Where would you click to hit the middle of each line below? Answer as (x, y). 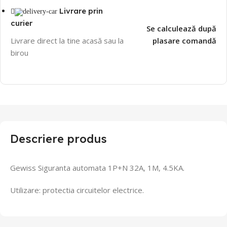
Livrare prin (81, 11)
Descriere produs (59, 139)
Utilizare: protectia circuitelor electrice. (77, 190)
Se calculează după (181, 28)
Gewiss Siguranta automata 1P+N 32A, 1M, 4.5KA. (97, 167)
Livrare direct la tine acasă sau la (67, 40)
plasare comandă (184, 40)
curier (22, 23)
